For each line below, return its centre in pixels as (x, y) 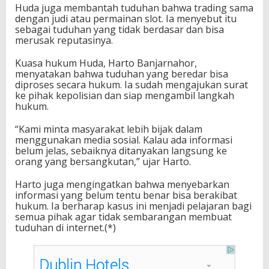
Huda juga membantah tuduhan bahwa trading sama (134, 8)
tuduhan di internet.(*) (65, 228)
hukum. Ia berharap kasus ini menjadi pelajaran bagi (133, 206)
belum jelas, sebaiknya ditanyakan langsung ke (121, 151)
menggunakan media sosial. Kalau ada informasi (124, 140)
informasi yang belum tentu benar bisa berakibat (126, 195)
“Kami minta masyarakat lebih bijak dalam (109, 129)
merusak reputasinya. (64, 41)
